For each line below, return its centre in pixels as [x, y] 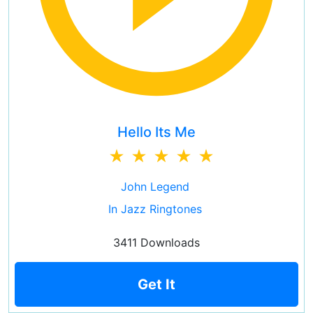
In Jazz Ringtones [155, 209]
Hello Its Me [156, 132]
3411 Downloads [156, 242]
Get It [156, 284]
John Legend [155, 187]
